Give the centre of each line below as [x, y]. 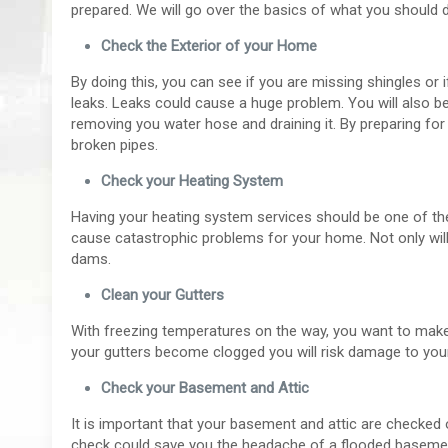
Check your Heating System [192, 180]
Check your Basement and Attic [205, 387]
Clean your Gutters [163, 294]
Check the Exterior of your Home [209, 45]
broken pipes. [115, 144]
